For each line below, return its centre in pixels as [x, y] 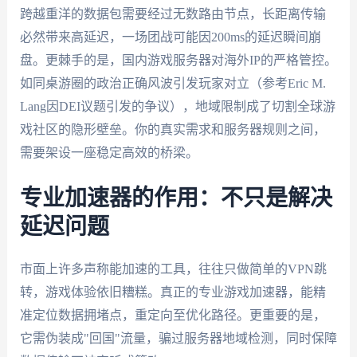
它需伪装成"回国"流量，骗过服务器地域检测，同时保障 [178, 339]
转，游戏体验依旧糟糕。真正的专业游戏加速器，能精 [173, 292]
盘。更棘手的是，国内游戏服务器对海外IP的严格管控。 [178, 60]
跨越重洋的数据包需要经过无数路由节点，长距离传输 [173, 14]
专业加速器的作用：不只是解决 [176, 199]
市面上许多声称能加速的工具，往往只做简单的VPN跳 [173, 269]
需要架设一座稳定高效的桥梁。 [109, 152]
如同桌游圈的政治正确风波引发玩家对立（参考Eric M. [173, 83]
